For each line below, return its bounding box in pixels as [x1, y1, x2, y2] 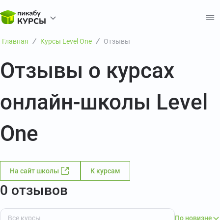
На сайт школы [10, 167, 59, 175]
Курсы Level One [40, 37, 92, 45]
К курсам [90, 167, 120, 175]
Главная [2, 37, 28, 45]
